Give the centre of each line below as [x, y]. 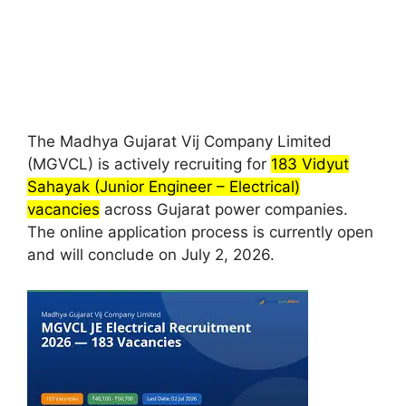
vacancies [63, 210]
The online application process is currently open [200, 232]
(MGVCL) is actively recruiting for [149, 164]
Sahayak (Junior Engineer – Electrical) [164, 187]
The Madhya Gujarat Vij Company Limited [179, 142]
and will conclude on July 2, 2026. [153, 255]
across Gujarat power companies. [224, 210]
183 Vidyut [310, 164]
